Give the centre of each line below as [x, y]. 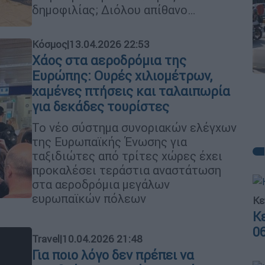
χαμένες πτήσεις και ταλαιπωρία [131, 91]
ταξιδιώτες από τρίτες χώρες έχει [127, 156]
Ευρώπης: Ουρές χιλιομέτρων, [122, 76]
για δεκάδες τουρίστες [101, 107]
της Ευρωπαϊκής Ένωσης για [109, 142]
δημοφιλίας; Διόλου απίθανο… [114, 9]
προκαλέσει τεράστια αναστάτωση [127, 170]
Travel [46, 239]
